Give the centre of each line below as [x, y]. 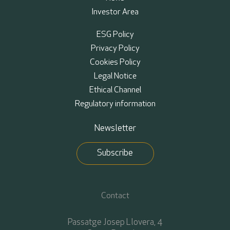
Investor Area [115, 12]
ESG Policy [115, 35]
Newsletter [115, 128]
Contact [115, 196]
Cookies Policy [115, 62]
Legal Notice [115, 76]
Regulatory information [115, 104]
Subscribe [115, 153]
